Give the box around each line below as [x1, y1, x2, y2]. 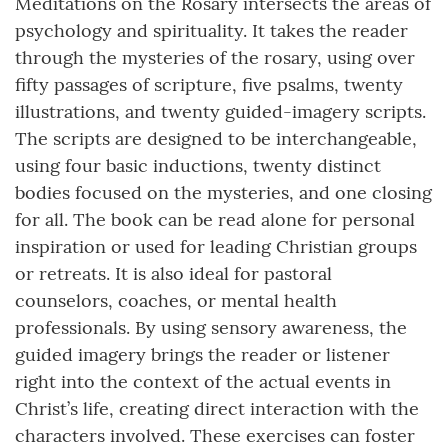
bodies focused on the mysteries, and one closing [15, 181, 432, 205]
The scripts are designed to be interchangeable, [15, 127, 417, 151]
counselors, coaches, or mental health [15, 289, 337, 313]
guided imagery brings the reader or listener [15, 343, 390, 367]
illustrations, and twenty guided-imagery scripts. [15, 100, 426, 124]
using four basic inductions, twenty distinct [15, 154, 381, 178]
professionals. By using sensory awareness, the [15, 316, 407, 340]
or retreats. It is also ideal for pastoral [15, 262, 332, 286]
